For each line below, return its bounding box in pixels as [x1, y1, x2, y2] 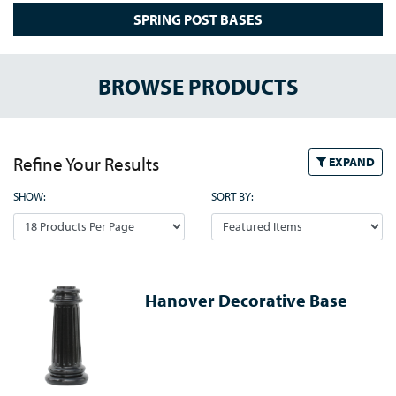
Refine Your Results [13, 151, 159, 175]
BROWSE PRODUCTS [97, 72, 299, 101]
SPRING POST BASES [133, 11, 263, 28]
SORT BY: [211, 188, 254, 203]
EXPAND [326, 153, 375, 170]
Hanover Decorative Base [145, 288, 348, 311]
